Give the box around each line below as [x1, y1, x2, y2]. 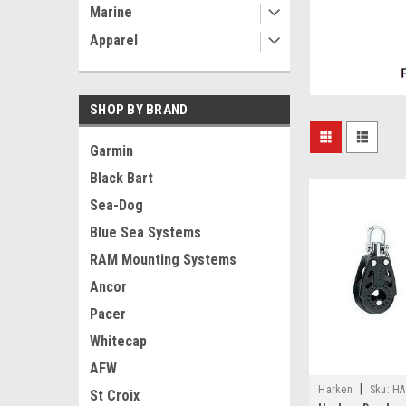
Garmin [90, 142, 133, 159]
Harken [318, 383, 353, 397]
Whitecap [90, 333, 147, 350]
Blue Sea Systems [90, 224, 201, 241]
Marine [90, 4, 132, 21]
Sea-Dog [90, 197, 143, 214]
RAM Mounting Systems [90, 251, 237, 268]
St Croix [90, 387, 140, 404]
